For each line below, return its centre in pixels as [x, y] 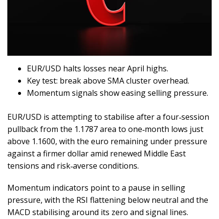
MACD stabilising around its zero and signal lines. [98, 212]
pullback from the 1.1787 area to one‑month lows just [105, 129]
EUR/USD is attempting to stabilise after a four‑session [108, 117]
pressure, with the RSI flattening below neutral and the [108, 200]
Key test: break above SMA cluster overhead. [108, 80]
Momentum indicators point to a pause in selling [96, 187]
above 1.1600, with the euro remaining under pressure [107, 141]
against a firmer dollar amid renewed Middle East [97, 153]
